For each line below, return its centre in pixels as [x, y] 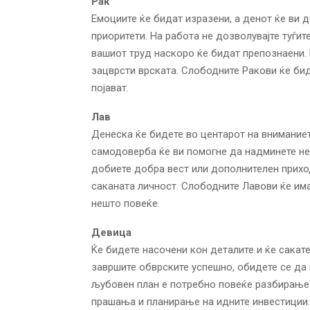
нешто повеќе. [126, 203]
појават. [110, 88]
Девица [111, 232]
